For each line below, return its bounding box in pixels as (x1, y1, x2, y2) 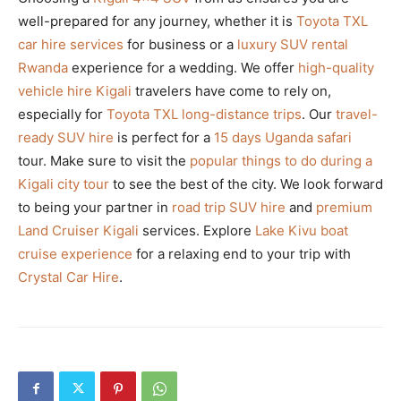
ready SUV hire (18, 128, 114, 146)
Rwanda (18, 58, 68, 76)
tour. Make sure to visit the (18, 151, 190, 169)
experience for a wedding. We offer (68, 58, 298, 76)
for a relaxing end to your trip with (132, 244, 351, 262)
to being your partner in (18, 198, 172, 216)
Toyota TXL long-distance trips (107, 105, 302, 123)
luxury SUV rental (237, 35, 348, 53)
